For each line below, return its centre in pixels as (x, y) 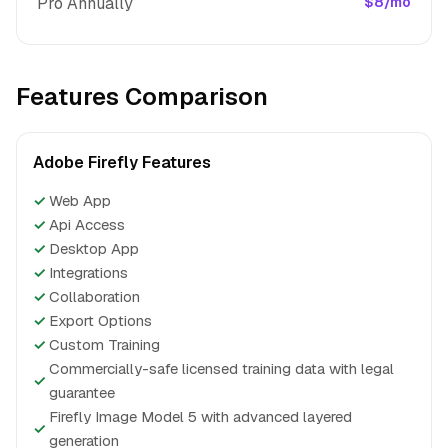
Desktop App (94, 248)
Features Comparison (142, 96)
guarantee (82, 392)
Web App (80, 200)
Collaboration (94, 296)
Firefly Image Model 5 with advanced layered (200, 416)
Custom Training (104, 344)
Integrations (88, 272)
